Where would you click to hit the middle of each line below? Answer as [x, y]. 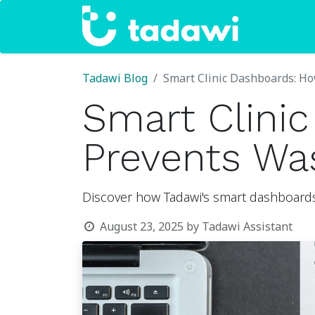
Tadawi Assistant [247, 227]
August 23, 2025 [141, 227]
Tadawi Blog [115, 79]
